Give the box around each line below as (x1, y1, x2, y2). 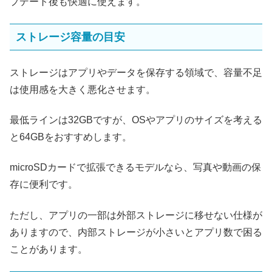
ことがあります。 (10, 243, 87, 254)
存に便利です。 (10, 179, 78, 190)
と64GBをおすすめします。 (10, 131, 132, 142)
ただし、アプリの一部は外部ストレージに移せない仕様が (10, 209, 262, 220)
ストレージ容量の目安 (16, 30, 125, 43)
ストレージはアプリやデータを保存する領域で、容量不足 (10, 67, 262, 78)
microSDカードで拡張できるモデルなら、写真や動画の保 (10, 162, 261, 173)
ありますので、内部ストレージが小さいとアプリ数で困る (10, 226, 262, 237)
